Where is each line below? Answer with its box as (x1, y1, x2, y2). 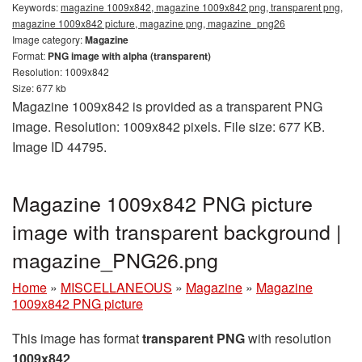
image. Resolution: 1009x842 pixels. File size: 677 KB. (12, 116, 325, 136)
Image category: (12, 32, 85, 46)
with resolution (245, 328, 331, 347)
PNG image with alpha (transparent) (48, 48, 211, 63)
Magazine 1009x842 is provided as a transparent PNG (12, 96, 322, 116)
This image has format (12, 328, 142, 347)
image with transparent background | (12, 216, 342, 246)
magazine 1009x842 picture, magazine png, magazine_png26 (12, 15, 285, 30)
